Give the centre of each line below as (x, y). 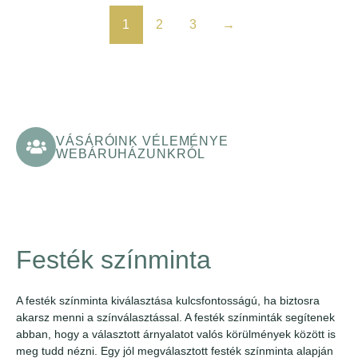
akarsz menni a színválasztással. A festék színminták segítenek (175, 317)
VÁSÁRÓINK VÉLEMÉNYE (143, 141)
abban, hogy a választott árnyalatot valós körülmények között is (176, 334)
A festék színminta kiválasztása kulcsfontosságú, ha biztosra (168, 300)
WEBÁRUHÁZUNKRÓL (131, 154)
